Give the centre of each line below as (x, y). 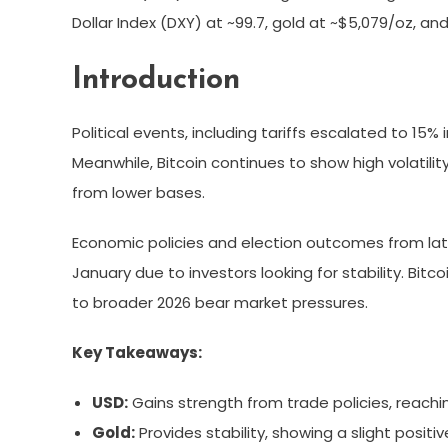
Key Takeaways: (137, 352)
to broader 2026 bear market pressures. (220, 302)
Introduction (156, 80)
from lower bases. (138, 192)
